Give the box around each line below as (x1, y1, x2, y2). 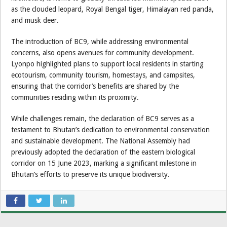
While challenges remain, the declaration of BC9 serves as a (11, 115, 195, 123)
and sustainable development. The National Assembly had (11, 137, 191, 145)
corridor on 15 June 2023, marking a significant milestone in (11, 159, 197, 168)
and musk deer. (11, 16, 59, 25)
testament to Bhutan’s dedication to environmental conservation (11, 126, 210, 134)
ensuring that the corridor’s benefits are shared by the (11, 82, 179, 91)
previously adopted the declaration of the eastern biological (11, 148, 196, 157)
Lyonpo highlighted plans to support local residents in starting (11, 60, 204, 68)
